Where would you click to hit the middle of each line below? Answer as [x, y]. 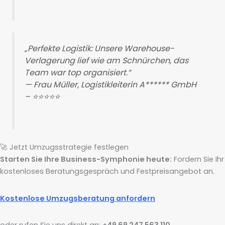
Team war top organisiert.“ [78, 73]
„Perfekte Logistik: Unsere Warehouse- [100, 49]
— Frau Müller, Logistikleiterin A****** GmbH [112, 85]
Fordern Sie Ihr [198, 159]
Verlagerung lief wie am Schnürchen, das [107, 61]
